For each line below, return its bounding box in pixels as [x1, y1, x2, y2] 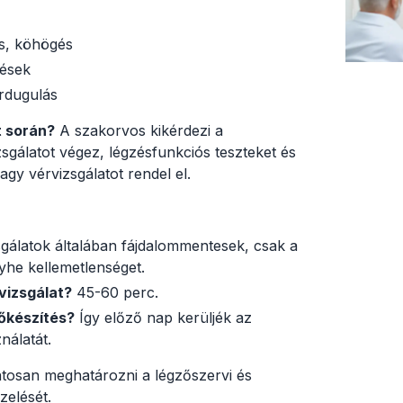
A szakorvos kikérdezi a [55, 121, 223, 140]
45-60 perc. [72, 283, 158, 302]
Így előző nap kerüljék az [75, 309, 252, 327]
